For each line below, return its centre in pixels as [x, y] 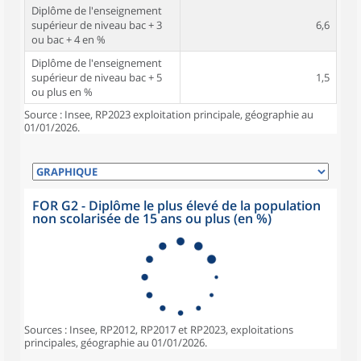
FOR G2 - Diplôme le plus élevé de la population [176, 205]
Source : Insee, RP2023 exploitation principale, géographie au [169, 114]
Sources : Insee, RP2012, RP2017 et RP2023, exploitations [159, 330]
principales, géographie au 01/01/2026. [116, 342]
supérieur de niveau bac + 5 [97, 77]
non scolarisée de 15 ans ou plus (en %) [152, 218]
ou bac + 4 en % [68, 39]
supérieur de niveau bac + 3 [97, 25]
